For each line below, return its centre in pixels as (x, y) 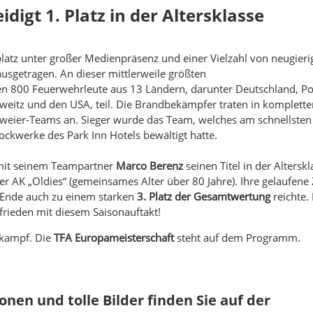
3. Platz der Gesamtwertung (203, 196)
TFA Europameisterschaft (114, 237)
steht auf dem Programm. (238, 237)
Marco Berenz (150, 165)
